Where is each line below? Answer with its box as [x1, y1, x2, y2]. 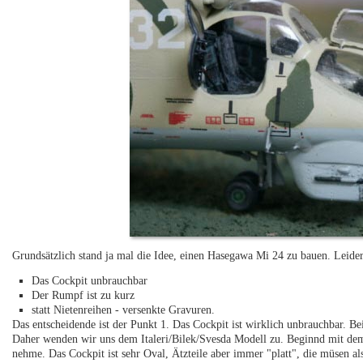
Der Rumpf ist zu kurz [32, 288, 135, 301]
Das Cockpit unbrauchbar [32, 274, 148, 287]
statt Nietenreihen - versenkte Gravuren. [32, 303, 216, 316]
